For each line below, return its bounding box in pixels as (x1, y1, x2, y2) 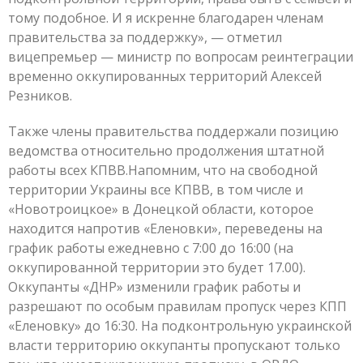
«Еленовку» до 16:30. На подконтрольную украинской (8, 316, 352, 335)
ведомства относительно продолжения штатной (8, 141, 324, 160)
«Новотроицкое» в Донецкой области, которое (8, 199, 314, 218)
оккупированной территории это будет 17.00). (8, 258, 305, 276)
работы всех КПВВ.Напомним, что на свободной (8, 160, 318, 179)
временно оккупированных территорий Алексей (8, 66, 322, 85)
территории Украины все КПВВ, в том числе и (8, 180, 303, 199)
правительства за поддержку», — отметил (8, 28, 282, 46)
